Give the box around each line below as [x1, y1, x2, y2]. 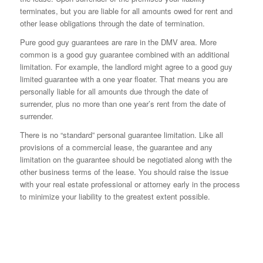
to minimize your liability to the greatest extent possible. [19, 191, 210, 203]
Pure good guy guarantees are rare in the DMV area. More [19, 36, 217, 48]
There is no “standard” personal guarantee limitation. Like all [19, 129, 223, 141]
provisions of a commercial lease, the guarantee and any [19, 141, 213, 153]
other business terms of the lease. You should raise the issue [19, 166, 228, 178]
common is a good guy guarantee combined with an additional [19, 49, 230, 60]
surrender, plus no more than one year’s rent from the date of [19, 98, 226, 110]
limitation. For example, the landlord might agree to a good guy [19, 61, 232, 73]
